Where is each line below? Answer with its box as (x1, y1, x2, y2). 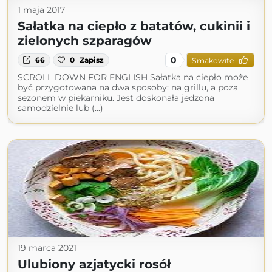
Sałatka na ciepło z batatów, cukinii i (18, 19, 250, 33)
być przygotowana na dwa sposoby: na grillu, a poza (18, 82, 238, 93)
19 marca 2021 (18, 242, 76, 253)
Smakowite (191, 55, 234, 65)
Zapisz (80, 55, 104, 64)
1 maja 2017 (18, 4, 65, 15)
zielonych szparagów (18, 33, 152, 48)
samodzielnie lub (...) (18, 103, 103, 114)
